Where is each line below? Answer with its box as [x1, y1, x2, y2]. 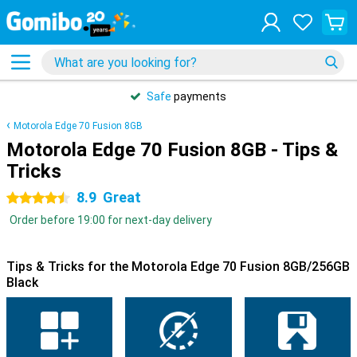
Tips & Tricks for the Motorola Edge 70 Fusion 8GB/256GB [6, 259, 350, 274]
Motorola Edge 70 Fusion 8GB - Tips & [6, 139, 338, 161]
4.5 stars [6, 192, 52, 205]
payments [171, 90, 226, 103]
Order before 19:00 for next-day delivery [10, 214, 212, 226]
